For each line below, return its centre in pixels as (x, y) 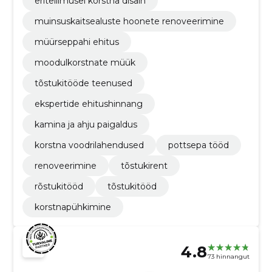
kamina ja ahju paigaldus (86, 124)
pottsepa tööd (198, 145)
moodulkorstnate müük (85, 62)
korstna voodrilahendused (89, 145)
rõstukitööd (59, 186)
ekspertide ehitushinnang (88, 104)
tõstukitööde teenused (83, 83)
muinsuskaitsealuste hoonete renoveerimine (129, 21)
